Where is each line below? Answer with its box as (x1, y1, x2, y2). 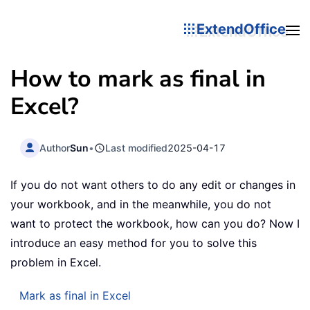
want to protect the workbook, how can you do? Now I (10, 217, 300, 231)
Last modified (105, 141, 168, 154)
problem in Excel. (10, 255, 101, 270)
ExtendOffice (197, 20, 286, 37)
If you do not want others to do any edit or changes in (10, 178, 295, 192)
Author (39, 141, 71, 154)
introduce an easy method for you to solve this (10, 236, 257, 250)
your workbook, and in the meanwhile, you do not (10, 197, 271, 212)
